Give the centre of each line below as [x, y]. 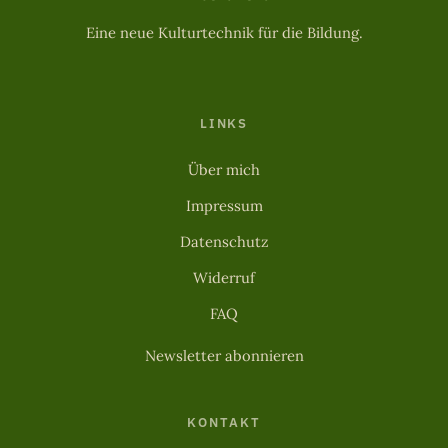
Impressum [224, 206]
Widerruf [224, 278]
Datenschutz [224, 242]
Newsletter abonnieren [224, 356]
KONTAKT [224, 423]
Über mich [224, 170]
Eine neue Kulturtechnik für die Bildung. [224, 33]
